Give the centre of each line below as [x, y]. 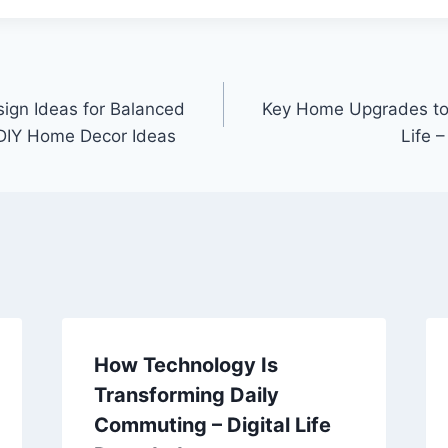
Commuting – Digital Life [212, 424]
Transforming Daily [186, 394]
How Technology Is [185, 364]
